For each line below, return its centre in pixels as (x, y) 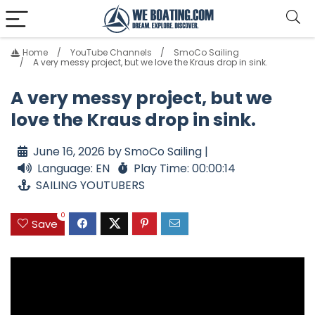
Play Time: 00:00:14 (185, 169)
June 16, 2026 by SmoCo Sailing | (121, 152)
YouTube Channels (111, 53)
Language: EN (73, 169)
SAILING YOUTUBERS (90, 186)
